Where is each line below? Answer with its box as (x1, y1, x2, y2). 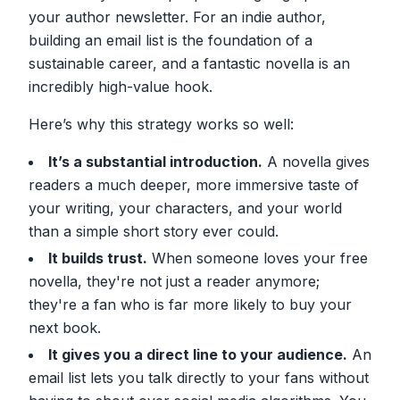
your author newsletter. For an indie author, (29, 7, 326, 26)
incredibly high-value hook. (29, 77, 212, 96)
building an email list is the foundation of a (29, 30, 312, 49)
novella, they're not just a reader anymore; (29, 271, 320, 290)
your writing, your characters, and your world (29, 198, 342, 217)
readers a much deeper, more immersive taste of (29, 175, 359, 194)
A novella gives (262, 152, 370, 171)
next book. (29, 318, 101, 337)
